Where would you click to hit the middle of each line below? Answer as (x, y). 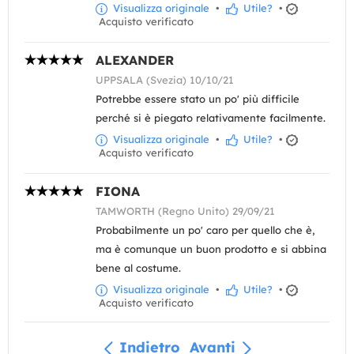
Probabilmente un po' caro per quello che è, (205, 230)
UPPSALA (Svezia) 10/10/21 (165, 80)
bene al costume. (138, 268)
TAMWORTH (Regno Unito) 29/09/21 (185, 211)
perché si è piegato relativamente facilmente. (211, 118)
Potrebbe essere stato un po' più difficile (198, 99)
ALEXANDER (135, 60)
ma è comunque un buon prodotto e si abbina (211, 249)
